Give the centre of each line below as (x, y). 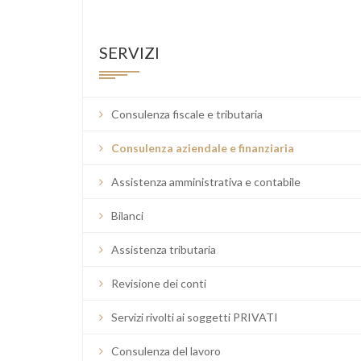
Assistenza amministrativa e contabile (206, 182)
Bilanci (127, 216)
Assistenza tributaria (164, 249)
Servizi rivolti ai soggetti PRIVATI (195, 317)
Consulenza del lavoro (166, 351)
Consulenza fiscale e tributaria (187, 114)
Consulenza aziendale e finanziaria (203, 148)
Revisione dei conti (159, 283)
